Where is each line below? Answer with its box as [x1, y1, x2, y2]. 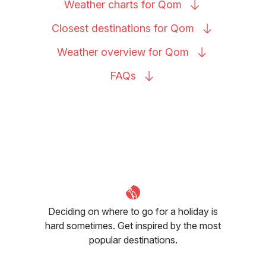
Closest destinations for [52, 21, 170, 34]
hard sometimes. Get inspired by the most [45, 219, 221, 232]
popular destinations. [88, 233, 178, 246]
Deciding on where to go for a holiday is [48, 205, 218, 217]
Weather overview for [57, 45, 165, 58]
